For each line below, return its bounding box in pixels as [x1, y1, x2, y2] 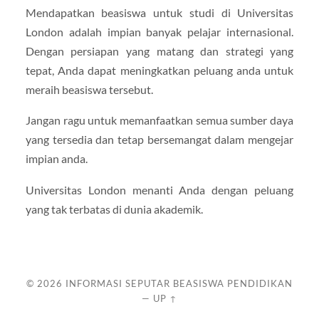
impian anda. [25, 152, 88, 166]
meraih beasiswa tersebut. [25, 83, 153, 97]
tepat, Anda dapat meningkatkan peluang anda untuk [25, 63, 294, 78]
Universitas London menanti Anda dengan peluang [25, 182, 294, 197]
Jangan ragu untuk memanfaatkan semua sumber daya [25, 113, 294, 127]
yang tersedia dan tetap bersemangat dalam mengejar [25, 132, 294, 147]
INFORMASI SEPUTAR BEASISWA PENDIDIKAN [66, 278, 293, 290]
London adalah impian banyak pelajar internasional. [25, 25, 294, 39]
